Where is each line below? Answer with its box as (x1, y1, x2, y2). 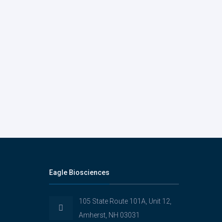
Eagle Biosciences (49, 168, 110, 176)
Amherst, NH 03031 (78, 211, 140, 219)
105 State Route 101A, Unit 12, (78, 197, 171, 205)
